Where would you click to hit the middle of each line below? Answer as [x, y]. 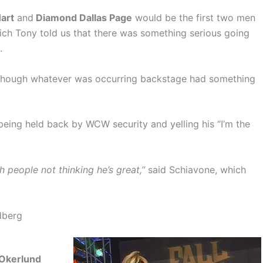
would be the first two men [194, 18]
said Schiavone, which [195, 169]
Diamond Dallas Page [83, 18]
